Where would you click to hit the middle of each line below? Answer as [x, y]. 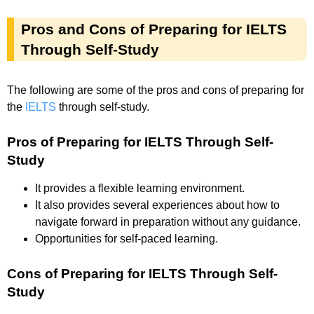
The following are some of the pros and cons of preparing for [156, 90]
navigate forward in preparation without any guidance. [168, 221]
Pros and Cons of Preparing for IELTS [154, 29]
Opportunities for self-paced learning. [127, 238]
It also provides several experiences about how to [157, 205]
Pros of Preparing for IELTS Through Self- [140, 142]
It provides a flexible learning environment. [140, 188]
